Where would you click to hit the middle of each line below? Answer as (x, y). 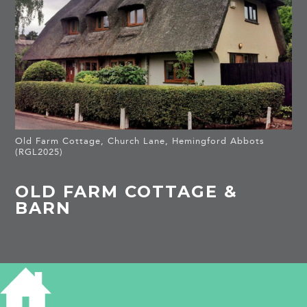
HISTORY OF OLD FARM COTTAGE (133, 278)
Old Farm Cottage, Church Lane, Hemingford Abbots (140, 141)
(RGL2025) (39, 152)
